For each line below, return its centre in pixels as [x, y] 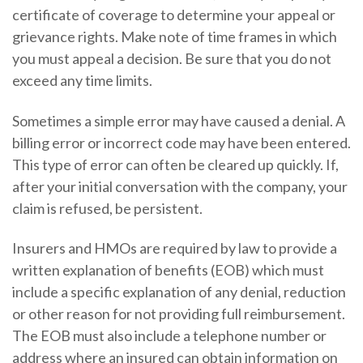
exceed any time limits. [82, 81]
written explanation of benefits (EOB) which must [168, 269]
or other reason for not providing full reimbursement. [178, 313]
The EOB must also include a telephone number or [169, 335]
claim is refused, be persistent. [107, 208]
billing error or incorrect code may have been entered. [181, 142]
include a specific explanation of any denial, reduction [179, 291]
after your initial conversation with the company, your [179, 186]
